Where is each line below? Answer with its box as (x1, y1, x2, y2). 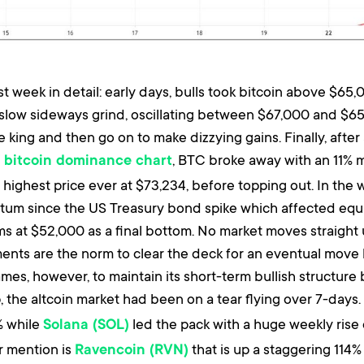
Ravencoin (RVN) (75, 343, 188, 360)
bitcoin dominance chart (4, 154, 172, 171)
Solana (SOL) (43, 318, 129, 335)
